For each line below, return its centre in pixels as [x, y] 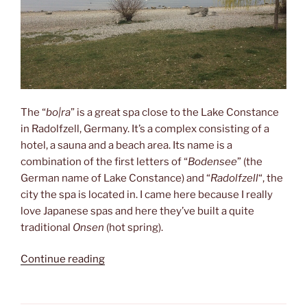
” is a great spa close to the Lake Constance [175, 112]
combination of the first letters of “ [104, 161]
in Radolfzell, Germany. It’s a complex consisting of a [145, 128]
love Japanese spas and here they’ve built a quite [137, 211]
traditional [47, 227]
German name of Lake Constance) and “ [115, 178]
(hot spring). [134, 227]
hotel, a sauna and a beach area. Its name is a [126, 145]
